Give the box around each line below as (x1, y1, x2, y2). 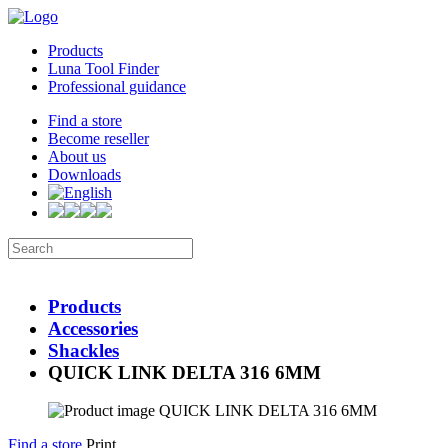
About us (48, 148, 106, 165)
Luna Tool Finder (48, 60, 159, 77)
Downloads (48, 166, 121, 183)
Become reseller (48, 130, 149, 147)
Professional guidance (48, 78, 186, 95)
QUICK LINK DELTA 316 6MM (48, 361, 321, 383)
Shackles (48, 339, 119, 361)
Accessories (48, 317, 138, 339)
